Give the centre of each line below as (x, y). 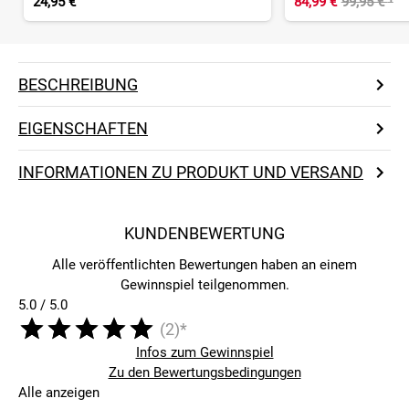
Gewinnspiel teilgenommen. (204, 285)
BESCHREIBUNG (78, 85)
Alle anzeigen (59, 393)
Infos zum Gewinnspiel (204, 353)
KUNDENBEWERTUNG (204, 234)
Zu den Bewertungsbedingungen (204, 373)
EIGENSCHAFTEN (83, 129)
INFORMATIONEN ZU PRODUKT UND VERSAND (191, 173)
